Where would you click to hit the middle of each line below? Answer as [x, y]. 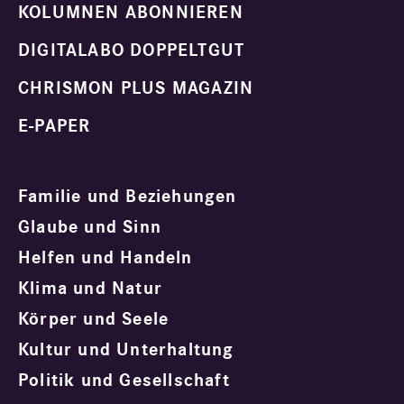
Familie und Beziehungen [128, 197]
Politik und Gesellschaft [124, 381]
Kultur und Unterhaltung [126, 350]
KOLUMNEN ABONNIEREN [131, 13]
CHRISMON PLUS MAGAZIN [136, 89]
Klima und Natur [90, 289]
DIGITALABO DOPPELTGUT [132, 51]
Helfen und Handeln [106, 258]
